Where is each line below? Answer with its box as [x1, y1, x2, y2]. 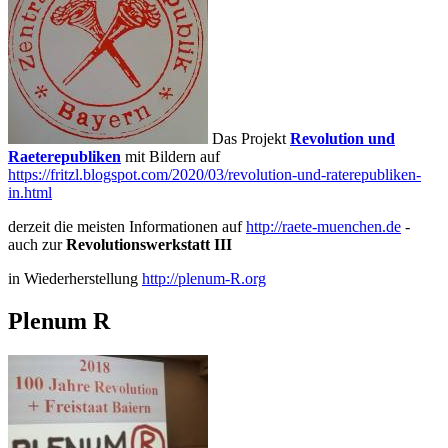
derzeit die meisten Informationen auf [8, 217, 246, 235]
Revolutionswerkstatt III [66, 235, 232, 253]
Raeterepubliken [8, 147, 121, 165]
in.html [8, 183, 52, 201]
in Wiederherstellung [8, 269, 142, 287]
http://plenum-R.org [142, 269, 266, 287]
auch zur [8, 235, 66, 253]
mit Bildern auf [121, 147, 220, 165]
